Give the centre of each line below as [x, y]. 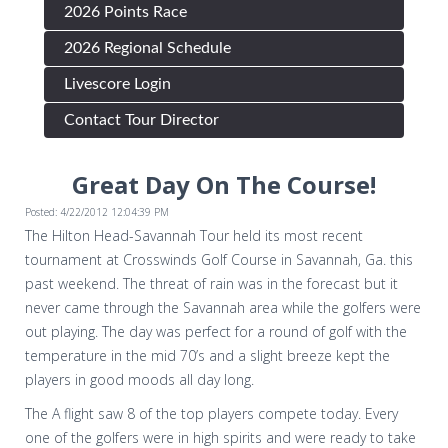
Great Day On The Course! [224, 184]
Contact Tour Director [141, 119]
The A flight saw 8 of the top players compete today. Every [211, 413]
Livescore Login [117, 83]
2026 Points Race [125, 11]
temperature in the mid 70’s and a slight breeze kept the [207, 355]
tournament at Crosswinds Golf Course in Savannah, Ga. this [219, 259]
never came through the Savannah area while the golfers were [223, 307]
